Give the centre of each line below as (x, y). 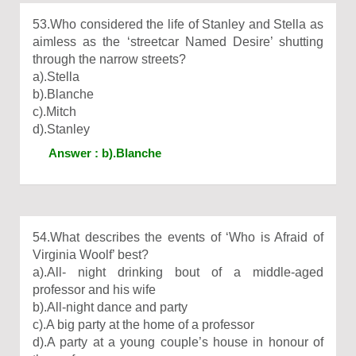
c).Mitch (54, 112)
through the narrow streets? (109, 59)
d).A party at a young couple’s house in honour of (178, 342)
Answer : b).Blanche (105, 153)
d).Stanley (61, 129)
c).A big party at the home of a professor (143, 325)
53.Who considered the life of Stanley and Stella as (178, 24)
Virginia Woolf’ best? (91, 255)
